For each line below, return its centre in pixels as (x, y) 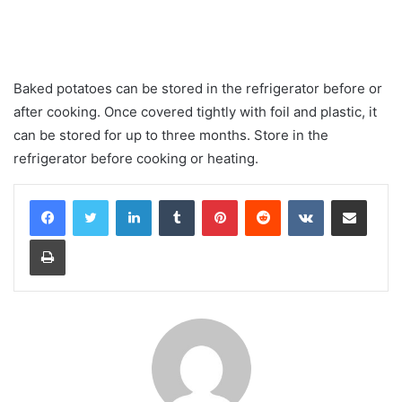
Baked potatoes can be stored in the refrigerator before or (198, 88)
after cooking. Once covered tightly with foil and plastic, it (195, 112)
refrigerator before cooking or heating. (136, 158)
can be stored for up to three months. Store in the (171, 135)
